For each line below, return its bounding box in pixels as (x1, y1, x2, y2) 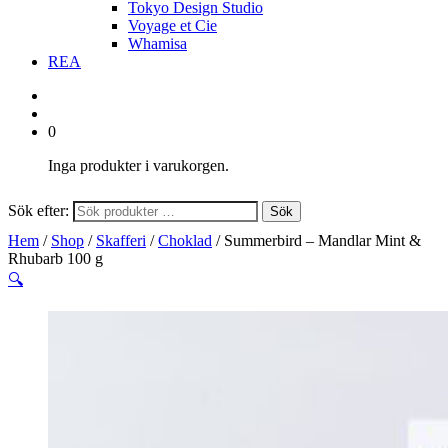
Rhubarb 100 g (8, 250, 103, 267)
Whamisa (128, 35, 187, 52)
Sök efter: (8, 202, 69, 219)
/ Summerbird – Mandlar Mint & (212, 232, 421, 249)
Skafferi (96, 232, 146, 249)
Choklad (158, 232, 212, 249)
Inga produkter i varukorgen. (48, 157, 229, 174)
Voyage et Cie (128, 17, 217, 34)
